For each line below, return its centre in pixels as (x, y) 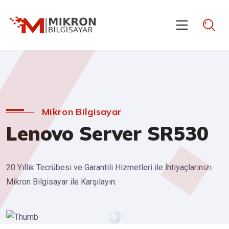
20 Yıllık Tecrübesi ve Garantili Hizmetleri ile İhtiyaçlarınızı (109, 168)
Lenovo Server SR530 (107, 134)
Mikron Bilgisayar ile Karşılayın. (61, 182)
